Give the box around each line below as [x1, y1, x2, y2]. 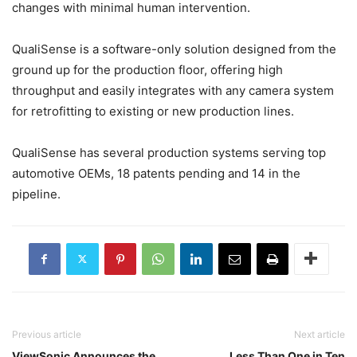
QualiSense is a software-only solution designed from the [12, 41, 336, 57]
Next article [294, 328, 345, 340]
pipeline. [12, 186, 61, 202]
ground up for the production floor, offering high [12, 61, 283, 77]
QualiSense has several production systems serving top [12, 144, 326, 160]
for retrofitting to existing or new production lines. [12, 103, 294, 119]
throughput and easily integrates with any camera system [12, 82, 334, 98]
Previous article [12, 328, 81, 340]
